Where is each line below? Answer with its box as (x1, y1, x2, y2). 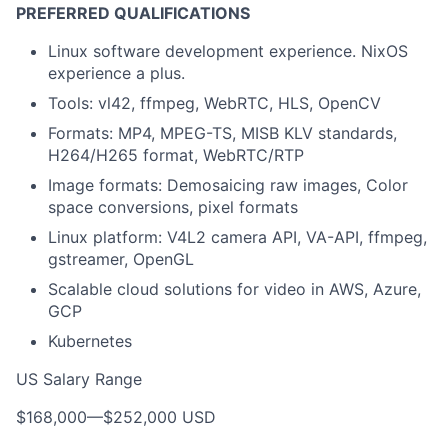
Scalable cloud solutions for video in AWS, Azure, (48, 279, 421, 299)
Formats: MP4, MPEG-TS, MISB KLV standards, (48, 123, 397, 143)
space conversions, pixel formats (48, 197, 298, 217)
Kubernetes (48, 331, 132, 351)
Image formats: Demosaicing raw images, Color (48, 175, 408, 195)
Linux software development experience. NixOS (48, 41, 408, 61)
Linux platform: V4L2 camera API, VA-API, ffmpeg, (48, 227, 427, 247)
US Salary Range (16, 369, 142, 389)
